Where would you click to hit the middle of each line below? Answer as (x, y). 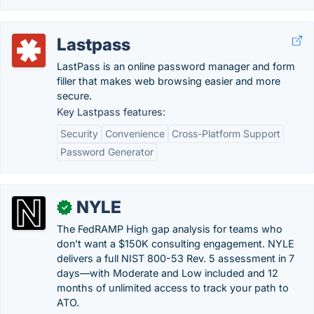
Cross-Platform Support (226, 134)
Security (79, 134)
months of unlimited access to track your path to (173, 288)
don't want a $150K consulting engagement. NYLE (176, 244)
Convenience (135, 134)
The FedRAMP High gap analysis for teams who (170, 229)
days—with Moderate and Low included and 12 (168, 273)
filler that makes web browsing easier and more (169, 81)
